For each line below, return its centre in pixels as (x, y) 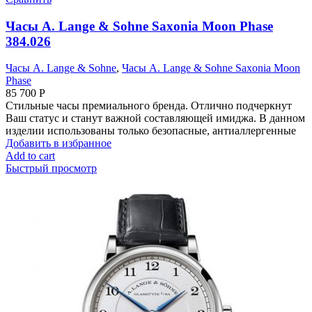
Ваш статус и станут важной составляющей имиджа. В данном (155, 118)
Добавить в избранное (58, 143)
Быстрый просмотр (51, 169)
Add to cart (30, 156)
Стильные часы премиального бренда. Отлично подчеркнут (149, 106)
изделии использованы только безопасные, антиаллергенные (151, 131)
